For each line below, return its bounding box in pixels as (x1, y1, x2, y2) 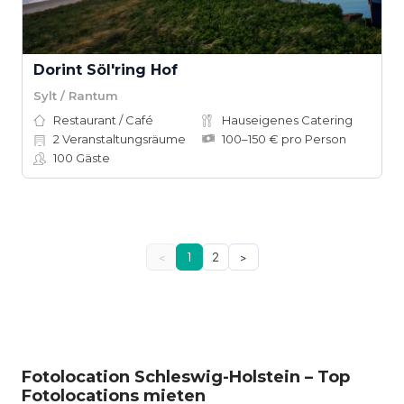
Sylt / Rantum (33, 87, 118, 103)
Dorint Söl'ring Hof (33, 61, 178, 78)
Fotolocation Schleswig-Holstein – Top (22, 367, 350, 387)
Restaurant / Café (53, 113, 153, 127)
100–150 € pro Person (222, 132, 346, 146)
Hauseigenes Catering (222, 113, 353, 127)
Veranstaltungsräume (60, 132, 186, 146)
